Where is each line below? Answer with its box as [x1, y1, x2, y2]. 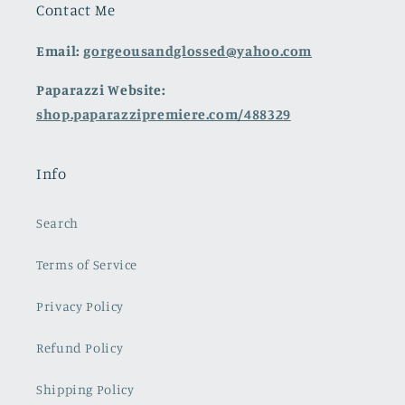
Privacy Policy [36, 298, 124, 315]
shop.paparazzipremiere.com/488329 [36, 105, 291, 123]
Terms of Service [36, 257, 138, 273]
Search [36, 215, 79, 231]
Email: [36, 42, 84, 60]
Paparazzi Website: [36, 80, 166, 99]
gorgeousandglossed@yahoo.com [83, 42, 313, 60]
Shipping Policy [36, 381, 135, 398]
